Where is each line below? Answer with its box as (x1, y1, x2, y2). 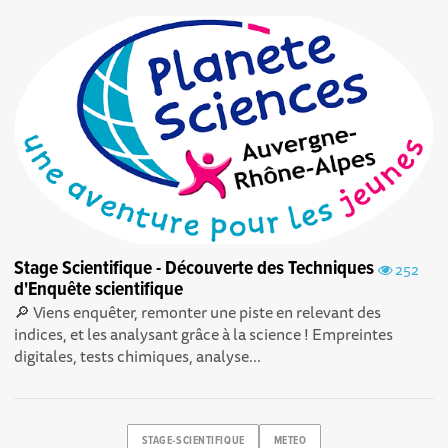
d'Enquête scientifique (14, 277, 184, 304)
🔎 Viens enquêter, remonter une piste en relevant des (14, 299, 382, 326)
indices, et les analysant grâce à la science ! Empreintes (14, 321, 394, 348)
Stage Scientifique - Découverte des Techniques (14, 256, 375, 283)
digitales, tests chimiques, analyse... (14, 343, 262, 370)
